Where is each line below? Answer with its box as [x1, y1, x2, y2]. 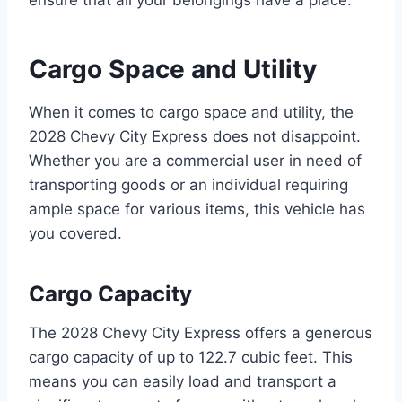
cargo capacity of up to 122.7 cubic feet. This [29, 347, 353, 366]
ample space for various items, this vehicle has [29, 199, 365, 218]
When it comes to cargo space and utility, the [29, 102, 354, 121]
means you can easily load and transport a [29, 371, 336, 390]
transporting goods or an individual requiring [29, 175, 348, 194]
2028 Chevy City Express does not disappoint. [29, 127, 361, 145]
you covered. [29, 223, 122, 242]
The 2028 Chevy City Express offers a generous [29, 323, 372, 342]
